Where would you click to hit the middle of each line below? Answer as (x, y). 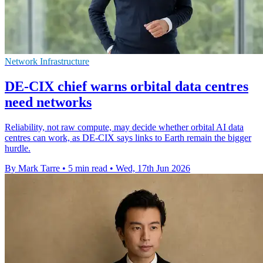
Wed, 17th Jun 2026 (153, 168)
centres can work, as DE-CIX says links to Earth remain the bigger (128, 137)
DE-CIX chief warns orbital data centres (127, 86)
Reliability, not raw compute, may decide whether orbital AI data (124, 127)
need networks (48, 102)
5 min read (88, 168)
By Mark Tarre (32, 168)
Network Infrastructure (47, 61)
